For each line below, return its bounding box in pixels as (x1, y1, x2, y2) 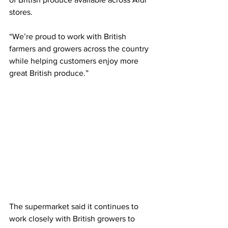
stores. (9, 8, 33, 17)
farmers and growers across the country (9, 44, 151, 53)
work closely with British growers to (9, 214, 137, 223)
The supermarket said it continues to (9, 202, 140, 211)
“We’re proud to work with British (9, 32, 128, 41)
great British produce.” (9, 69, 89, 78)
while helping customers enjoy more (9, 56, 140, 66)
